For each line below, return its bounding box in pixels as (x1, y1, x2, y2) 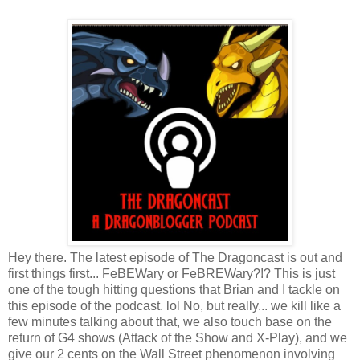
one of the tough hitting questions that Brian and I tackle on (8, 283, 340, 297)
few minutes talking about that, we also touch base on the (8, 315, 332, 329)
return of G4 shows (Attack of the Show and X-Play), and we (8, 331, 347, 346)
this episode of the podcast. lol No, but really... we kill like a (8, 299, 341, 313)
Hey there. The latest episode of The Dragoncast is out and (8, 251, 342, 265)
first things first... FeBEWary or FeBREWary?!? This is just (8, 267, 335, 281)
